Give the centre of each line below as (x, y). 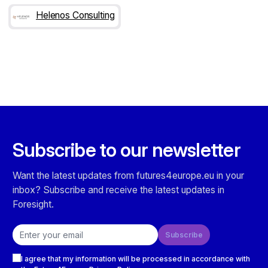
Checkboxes (35, 249)
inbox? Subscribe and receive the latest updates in (118, 190)
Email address (37, 229)
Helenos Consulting (75, 16)
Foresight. (33, 204)
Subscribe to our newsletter (127, 150)
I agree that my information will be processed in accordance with (135, 258)
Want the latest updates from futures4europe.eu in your (128, 175)
